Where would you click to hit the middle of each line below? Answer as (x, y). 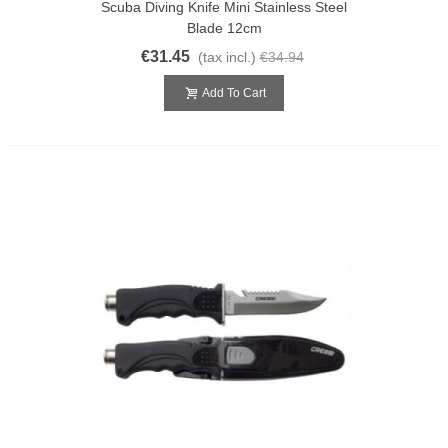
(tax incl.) (226, 56)
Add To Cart (234, 92)
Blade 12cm (224, 27)
